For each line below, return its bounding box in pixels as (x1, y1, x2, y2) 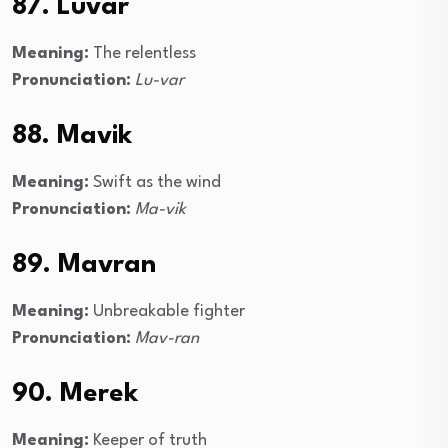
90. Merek (12, 381, 138, 408)
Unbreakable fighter (89, 303, 245, 321)
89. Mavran (12, 252, 156, 279)
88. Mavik (12, 123, 132, 150)
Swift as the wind (89, 174, 221, 192)
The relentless (89, 45, 196, 63)
